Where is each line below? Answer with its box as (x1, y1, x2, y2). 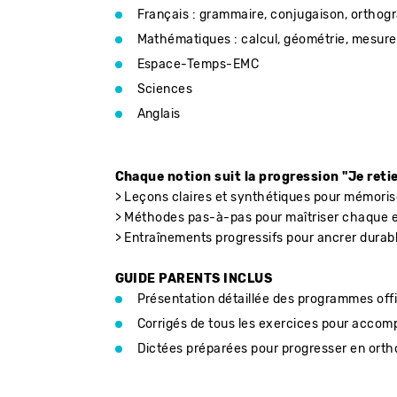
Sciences (136, 83, 196, 97)
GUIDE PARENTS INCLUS (114, 273, 273, 286)
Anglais (136, 108, 184, 121)
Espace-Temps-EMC (136, 58, 260, 72)
